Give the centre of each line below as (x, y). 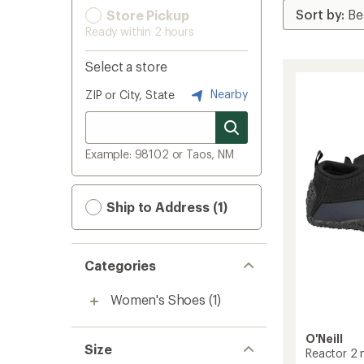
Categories (121, 265)
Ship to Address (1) (166, 207)
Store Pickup (146, 15)
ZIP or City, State (130, 95)
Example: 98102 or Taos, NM (160, 154)
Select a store (126, 66)
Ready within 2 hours (140, 31)
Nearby (227, 93)
